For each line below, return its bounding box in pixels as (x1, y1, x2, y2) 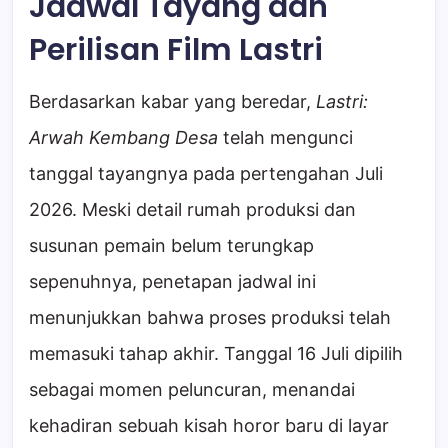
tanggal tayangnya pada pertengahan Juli (29, 163, 383, 185)
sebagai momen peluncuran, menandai (29, 379, 355, 401)
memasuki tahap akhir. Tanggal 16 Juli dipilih (29, 343, 403, 365)
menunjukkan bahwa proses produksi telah (29, 307, 391, 329)
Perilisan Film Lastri (29, 29, 323, 72)
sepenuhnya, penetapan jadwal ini (29, 271, 316, 293)
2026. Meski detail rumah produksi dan (29, 199, 356, 221)
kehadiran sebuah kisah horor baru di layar (29, 415, 389, 437)
